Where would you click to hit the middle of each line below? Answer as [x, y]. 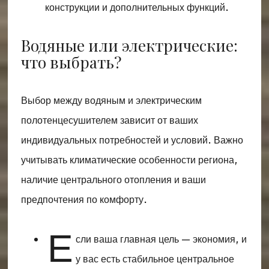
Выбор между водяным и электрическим [111, 100]
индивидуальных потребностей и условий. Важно [132, 140]
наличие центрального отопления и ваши [113, 180]
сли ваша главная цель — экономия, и [161, 239]
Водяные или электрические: [129, 45]
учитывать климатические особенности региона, [129, 160]
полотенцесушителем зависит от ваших [109, 120]
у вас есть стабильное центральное [155, 259]
